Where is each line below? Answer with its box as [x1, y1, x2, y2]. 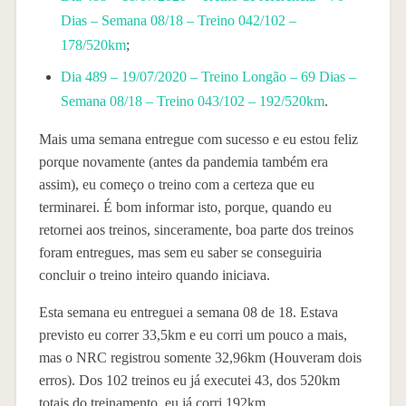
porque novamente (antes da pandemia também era [38, 153, 328, 169]
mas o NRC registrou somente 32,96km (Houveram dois [38, 349, 362, 365]
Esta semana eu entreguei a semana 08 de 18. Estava [38, 304, 338, 320]
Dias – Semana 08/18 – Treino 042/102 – [60, 12, 296, 28]
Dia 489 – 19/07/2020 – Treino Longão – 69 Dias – [60, 68, 356, 84]
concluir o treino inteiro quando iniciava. [38, 266, 270, 283]
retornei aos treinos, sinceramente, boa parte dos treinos [38, 221, 353, 237]
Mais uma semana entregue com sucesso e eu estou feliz [38, 130, 358, 147]
